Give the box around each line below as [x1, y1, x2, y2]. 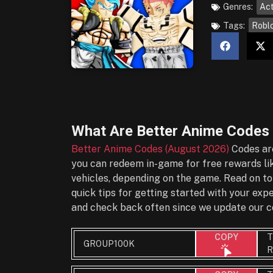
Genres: [223, 2, 253, 12]
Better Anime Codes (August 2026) [71, 143, 229, 155]
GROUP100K [83, 238, 135, 249]
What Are [71, 122, 136, 140]
